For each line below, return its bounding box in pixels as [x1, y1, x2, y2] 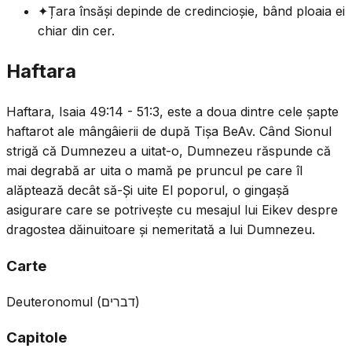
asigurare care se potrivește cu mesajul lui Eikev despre [6, 202, 338, 218]
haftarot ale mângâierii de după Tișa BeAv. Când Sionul [6, 123, 332, 140]
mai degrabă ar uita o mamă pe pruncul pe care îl [6, 163, 302, 179]
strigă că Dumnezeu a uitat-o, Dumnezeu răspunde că [6, 143, 331, 159]
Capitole [6, 328, 67, 347]
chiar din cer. [38, 23, 115, 39]
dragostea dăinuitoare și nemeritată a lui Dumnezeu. [6, 222, 315, 238]
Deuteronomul [6, 293, 93, 310]
